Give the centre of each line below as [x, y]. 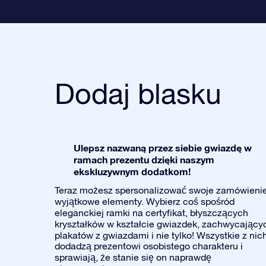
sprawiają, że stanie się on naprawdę [133, 257]
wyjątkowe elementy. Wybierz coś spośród [145, 201]
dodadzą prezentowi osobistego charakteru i [149, 246]
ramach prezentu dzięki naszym [144, 159]
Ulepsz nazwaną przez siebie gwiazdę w [163, 148]
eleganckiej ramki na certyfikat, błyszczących [151, 213]
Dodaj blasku [138, 93]
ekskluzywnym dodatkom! [132, 171]
